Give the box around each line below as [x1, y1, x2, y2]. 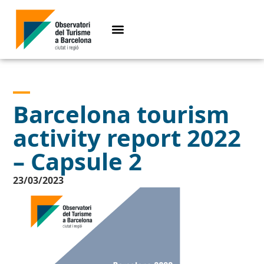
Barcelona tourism [13, 98, 230, 131]
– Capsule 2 [13, 145, 143, 178]
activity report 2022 [13, 121, 242, 154]
